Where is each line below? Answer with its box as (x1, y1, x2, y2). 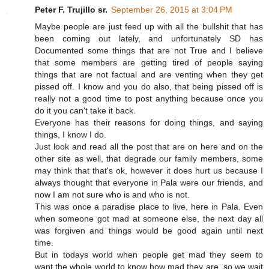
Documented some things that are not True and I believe (35, 46, 263, 55)
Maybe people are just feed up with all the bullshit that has (35, 22, 263, 31)
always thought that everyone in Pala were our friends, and (35, 178, 263, 187)
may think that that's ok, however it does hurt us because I (35, 166, 263, 175)
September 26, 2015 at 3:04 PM (111, 5, 232, 14)
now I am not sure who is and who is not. (35, 190, 190, 199)
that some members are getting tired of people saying (35, 58, 263, 67)
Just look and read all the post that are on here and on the (35, 142, 263, 151)
